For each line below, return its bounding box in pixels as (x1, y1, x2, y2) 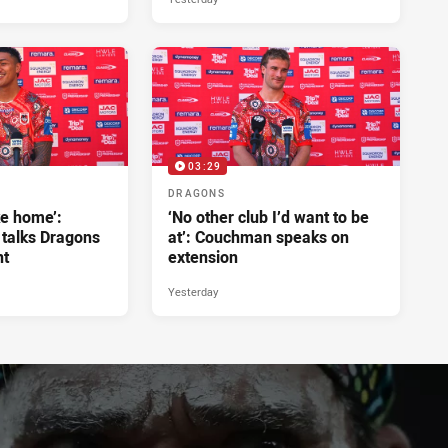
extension (168, 245, 238, 268)
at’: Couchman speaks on (168, 225, 349, 248)
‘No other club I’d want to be (168, 205, 369, 228)
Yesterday (168, 283, 218, 299)
